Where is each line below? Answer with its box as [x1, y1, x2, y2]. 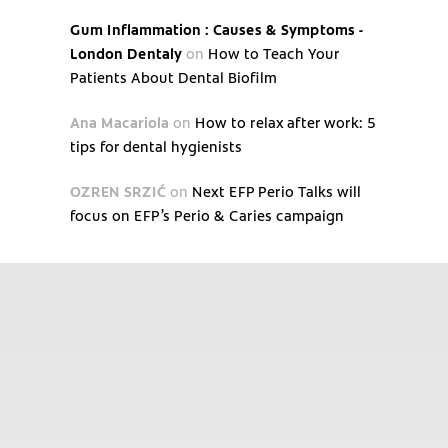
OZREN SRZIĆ [70, 180, 166, 201]
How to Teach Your [208, 42, 339, 63]
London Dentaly [70, 42, 182, 63]
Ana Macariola [70, 111, 169, 132]
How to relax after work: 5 [195, 111, 376, 132]
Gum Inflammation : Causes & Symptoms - [70, 18, 363, 39]
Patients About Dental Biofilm [70, 66, 277, 87]
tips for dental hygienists [70, 135, 242, 156]
